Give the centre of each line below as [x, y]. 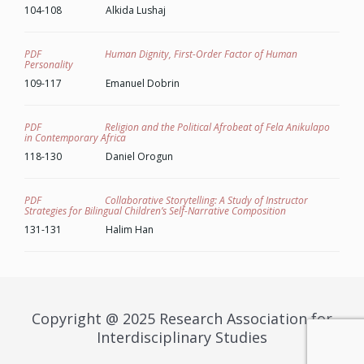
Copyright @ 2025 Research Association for [182, 318]
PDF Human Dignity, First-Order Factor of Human [161, 54]
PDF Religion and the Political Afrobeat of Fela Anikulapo [177, 127]
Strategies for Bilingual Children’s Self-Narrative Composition [155, 211]
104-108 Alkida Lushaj [95, 10]
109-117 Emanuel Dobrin [102, 83]
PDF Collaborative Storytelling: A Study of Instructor [166, 200]
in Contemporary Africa [75, 138]
